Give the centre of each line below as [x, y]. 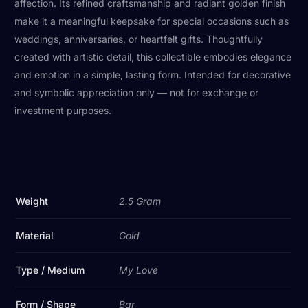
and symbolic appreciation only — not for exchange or [137, 92]
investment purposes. [63, 110]
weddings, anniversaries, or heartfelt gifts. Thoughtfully [139, 38]
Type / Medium [51, 269]
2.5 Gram [140, 201]
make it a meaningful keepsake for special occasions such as [152, 21]
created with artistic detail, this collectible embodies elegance [153, 56]
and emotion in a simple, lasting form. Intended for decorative [153, 74]
